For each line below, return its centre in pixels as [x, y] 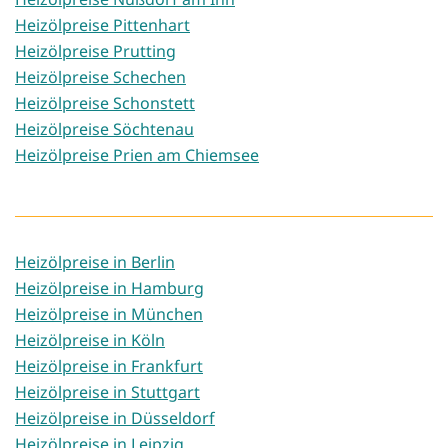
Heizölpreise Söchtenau [104, 129]
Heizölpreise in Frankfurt [109, 366]
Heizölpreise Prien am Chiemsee [137, 155]
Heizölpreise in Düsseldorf [115, 418]
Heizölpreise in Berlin [95, 262]
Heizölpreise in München [109, 314]
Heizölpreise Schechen [100, 77]
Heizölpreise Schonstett [105, 103]
